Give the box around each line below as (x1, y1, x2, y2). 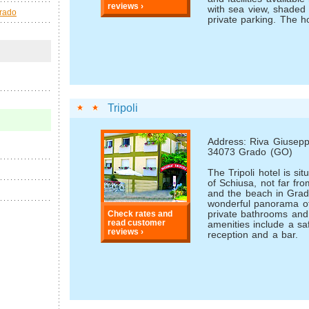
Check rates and (108, 209, 173, 219)
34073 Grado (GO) (208, 146, 292, 157)
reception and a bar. (208, 229, 299, 240)
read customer (108, 218, 166, 228)
